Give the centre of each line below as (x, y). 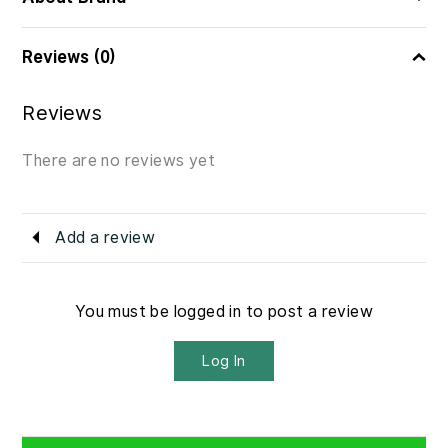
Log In (224, 360)
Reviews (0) (69, 57)
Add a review (105, 237)
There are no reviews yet (119, 160)
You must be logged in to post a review (224, 311)
